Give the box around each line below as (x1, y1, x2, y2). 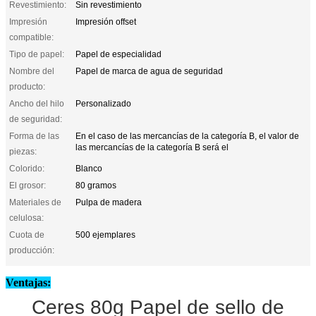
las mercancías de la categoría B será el (75, 142, 229, 152)
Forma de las (9, 130, 59, 141)
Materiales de (9, 197, 61, 207)
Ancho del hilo (9, 98, 64, 109)
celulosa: (9, 212, 44, 223)
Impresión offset (75, 16, 136, 27)
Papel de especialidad (75, 49, 162, 59)
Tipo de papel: (9, 49, 64, 59)
